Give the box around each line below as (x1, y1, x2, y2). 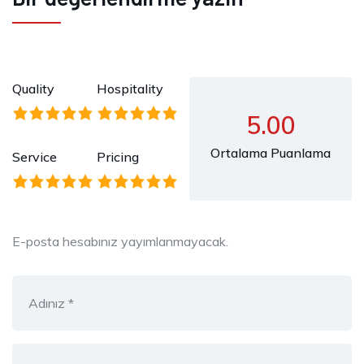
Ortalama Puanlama (210, 144, 331, 161)
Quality (12, 80, 54, 97)
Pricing (97, 148, 139, 165)
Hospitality (97, 80, 163, 97)
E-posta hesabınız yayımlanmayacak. (12, 232, 228, 249)
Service (12, 148, 57, 165)
